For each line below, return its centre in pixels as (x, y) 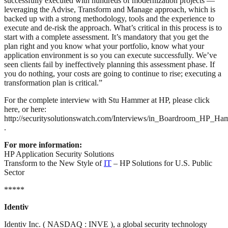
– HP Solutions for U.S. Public (162, 163)
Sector (14, 172)
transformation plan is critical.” (53, 82)
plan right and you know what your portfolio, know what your (104, 46)
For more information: (43, 145)
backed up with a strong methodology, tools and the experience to (109, 18)
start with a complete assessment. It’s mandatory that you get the (106, 37)
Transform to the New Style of (54, 163)
